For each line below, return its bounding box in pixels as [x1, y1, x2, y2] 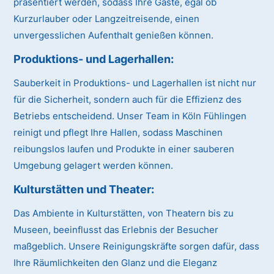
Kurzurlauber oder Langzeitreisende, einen [13, 13, 200, 25]
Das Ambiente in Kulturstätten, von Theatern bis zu [13, 207, 234, 220]
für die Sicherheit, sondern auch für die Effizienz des [13, 94, 242, 106]
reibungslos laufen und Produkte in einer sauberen [13, 143, 235, 155]
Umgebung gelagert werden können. [13, 160, 174, 172]
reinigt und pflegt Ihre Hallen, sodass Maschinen [13, 127, 223, 139]
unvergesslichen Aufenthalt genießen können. [13, 29, 214, 42]
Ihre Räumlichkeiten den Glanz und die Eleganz [13, 257, 218, 269]
